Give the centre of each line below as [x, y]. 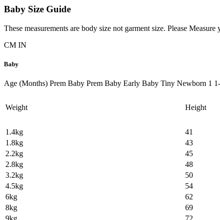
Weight [16, 108]
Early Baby [141, 83]
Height [196, 108]
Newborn [192, 83]
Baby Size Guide [37, 9]
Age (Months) [26, 83]
